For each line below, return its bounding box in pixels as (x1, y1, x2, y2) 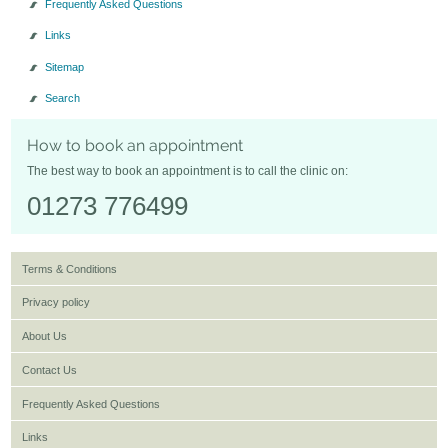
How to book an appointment (27, 136, 244, 156)
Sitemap (44, 60, 84, 73)
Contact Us (21, 363, 77, 376)
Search (44, 91, 80, 104)
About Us (21, 330, 67, 343)
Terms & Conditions (21, 262, 117, 275)
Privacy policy (21, 296, 90, 309)
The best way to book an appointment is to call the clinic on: (27, 164, 349, 179)
